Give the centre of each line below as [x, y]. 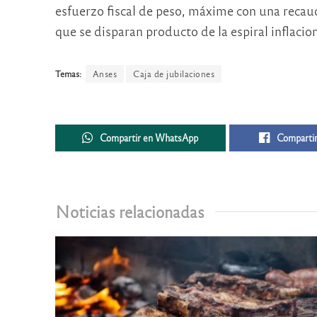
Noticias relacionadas [129, 212]
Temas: [68, 73]
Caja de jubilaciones [174, 73]
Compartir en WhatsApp [149, 138]
